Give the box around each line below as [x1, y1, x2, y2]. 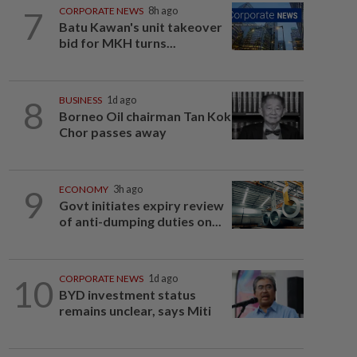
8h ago [147, 5, 178, 17]
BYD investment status [58, 287, 196, 302]
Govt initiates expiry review [58, 198, 224, 213]
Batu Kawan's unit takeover [58, 19, 222, 34]
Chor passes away [58, 124, 167, 139]
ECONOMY [58, 183, 108, 195]
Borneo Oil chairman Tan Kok [58, 108, 231, 124]
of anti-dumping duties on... [58, 214, 222, 229]
